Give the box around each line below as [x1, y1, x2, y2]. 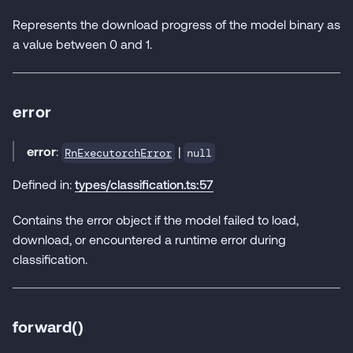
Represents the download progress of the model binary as [13, 17, 340, 32]
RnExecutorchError [65, 145, 172, 160]
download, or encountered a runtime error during [13, 231, 286, 247]
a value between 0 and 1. [13, 36, 152, 51]
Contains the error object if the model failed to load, [13, 211, 299, 227]
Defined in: [13, 176, 75, 191]
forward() [13, 316, 84, 336]
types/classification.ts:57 [75, 176, 214, 191]
